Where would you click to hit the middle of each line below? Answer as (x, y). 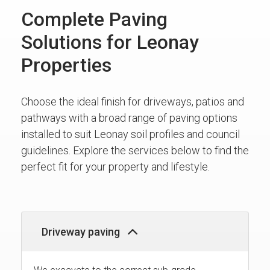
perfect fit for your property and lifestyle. (115, 166)
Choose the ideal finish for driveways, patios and (133, 101)
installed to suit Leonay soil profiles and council (130, 134)
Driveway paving (82, 231)
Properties (66, 65)
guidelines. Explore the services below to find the (135, 150)
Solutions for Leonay (110, 42)
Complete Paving (94, 19)
